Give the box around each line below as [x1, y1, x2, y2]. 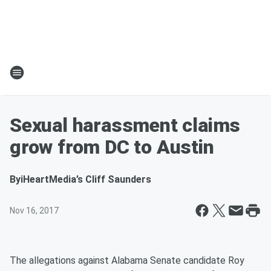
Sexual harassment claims [10, 114, 241, 137]
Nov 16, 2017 [10, 206, 59, 215]
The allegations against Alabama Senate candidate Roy [10, 255, 244, 266]
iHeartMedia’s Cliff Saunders [21, 174, 151, 185]
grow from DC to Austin [10, 135, 214, 158]
